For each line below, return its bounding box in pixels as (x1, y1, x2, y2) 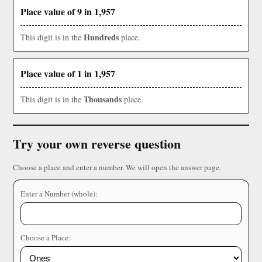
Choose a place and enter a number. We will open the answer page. (13, 162, 221, 173)
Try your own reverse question (13, 134, 181, 154)
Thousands (84, 93, 122, 106)
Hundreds (84, 31, 119, 44)
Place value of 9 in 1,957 (20, 5, 115, 19)
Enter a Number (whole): (20, 188, 98, 199)
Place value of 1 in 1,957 (20, 67, 115, 81)
